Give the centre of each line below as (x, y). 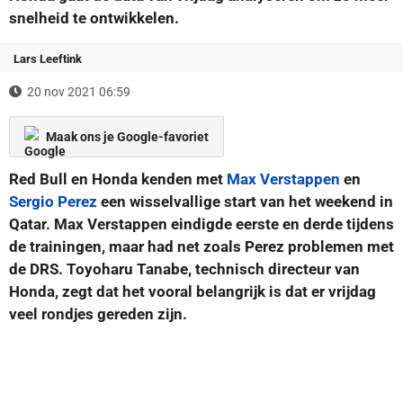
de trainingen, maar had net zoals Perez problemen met (201, 246)
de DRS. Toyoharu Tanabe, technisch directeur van (184, 269)
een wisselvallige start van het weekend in (245, 201)
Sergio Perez (53, 201)
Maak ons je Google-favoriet (127, 136)
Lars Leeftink (48, 58)
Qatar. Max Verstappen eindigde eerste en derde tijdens (201, 224)
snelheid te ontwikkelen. (94, 18)
